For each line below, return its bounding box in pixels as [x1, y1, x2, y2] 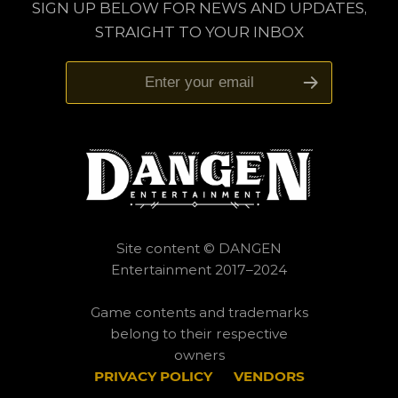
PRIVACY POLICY [93, 367, 212, 385]
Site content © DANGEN [116, 239, 282, 257]
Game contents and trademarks [90, 303, 308, 321]
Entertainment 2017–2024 [111, 260, 287, 278]
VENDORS [233, 367, 305, 385]
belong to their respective [110, 324, 288, 342]
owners [173, 346, 225, 363]
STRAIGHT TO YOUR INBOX [94, 23, 304, 42]
